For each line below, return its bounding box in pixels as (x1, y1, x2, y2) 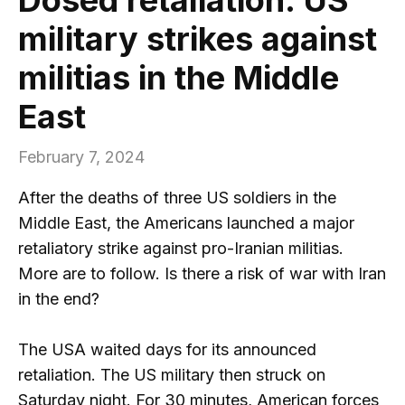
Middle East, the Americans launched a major (18, 212, 354, 232)
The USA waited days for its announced (18, 340, 316, 360)
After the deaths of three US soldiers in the (18, 187, 336, 207)
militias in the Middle (18, 57, 339, 98)
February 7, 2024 (18, 146, 145, 166)
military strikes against (18, 18, 377, 59)
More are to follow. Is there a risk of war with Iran (18, 263, 386, 283)
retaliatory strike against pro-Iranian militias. (18, 238, 344, 258)
